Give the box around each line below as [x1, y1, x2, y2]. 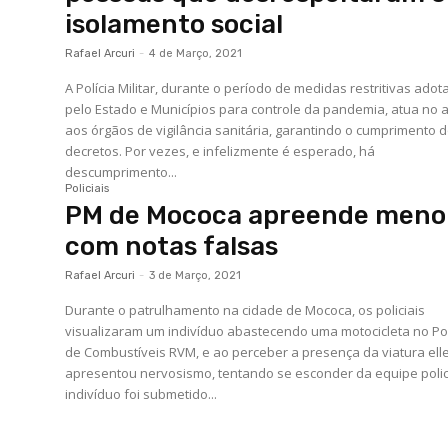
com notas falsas [65, 231, 279, 263]
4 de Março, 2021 [149, 47, 243, 61]
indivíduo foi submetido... [65, 385, 218, 404]
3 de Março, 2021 [149, 269, 242, 283]
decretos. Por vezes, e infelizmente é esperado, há [65, 142, 376, 161]
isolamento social [65, 9, 284, 41]
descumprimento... [65, 163, 178, 182]
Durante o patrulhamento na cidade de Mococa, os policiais [65, 301, 426, 320]
